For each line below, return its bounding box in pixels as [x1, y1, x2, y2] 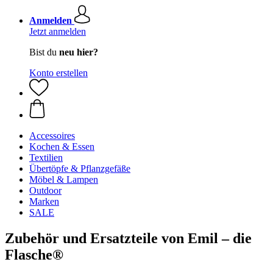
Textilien [29, 152, 63, 163]
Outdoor [29, 185, 62, 196]
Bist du [29, 47, 59, 57]
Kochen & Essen [29, 141, 94, 152]
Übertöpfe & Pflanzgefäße [29, 163, 130, 174]
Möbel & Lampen [29, 174, 98, 185]
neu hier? [59, 47, 98, 57]
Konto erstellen [29, 68, 88, 78]
